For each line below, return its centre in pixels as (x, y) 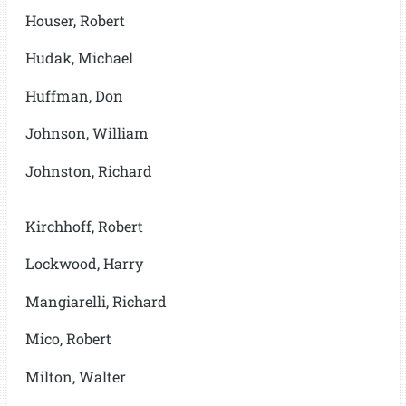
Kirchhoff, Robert (84, 226)
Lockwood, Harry (84, 263)
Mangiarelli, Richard (96, 301)
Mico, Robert (68, 338)
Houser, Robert (75, 20)
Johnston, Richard (88, 170)
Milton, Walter (75, 376)
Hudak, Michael (79, 58)
